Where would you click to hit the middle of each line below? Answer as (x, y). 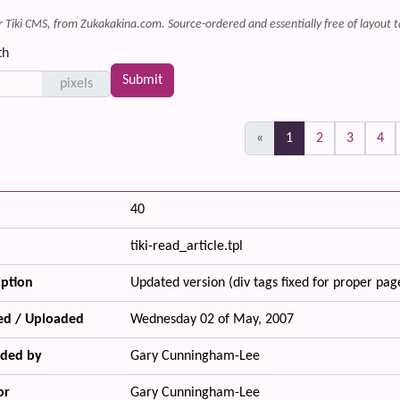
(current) (318, 137)
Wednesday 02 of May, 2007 (212, 320)
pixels (76, 84)
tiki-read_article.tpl (187, 246)
